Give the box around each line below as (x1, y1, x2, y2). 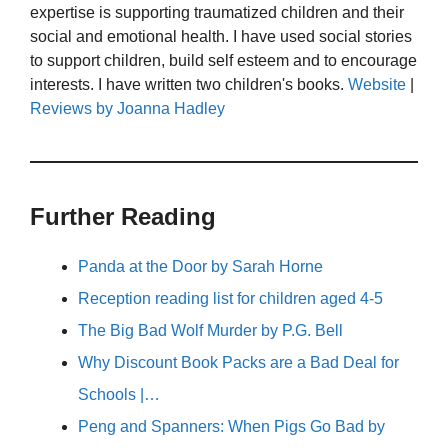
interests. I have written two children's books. (30, 75, 348, 93)
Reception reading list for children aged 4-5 (78, 289, 383, 307)
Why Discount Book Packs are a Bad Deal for (78, 353, 399, 371)
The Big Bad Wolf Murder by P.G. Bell (78, 321, 343, 339)
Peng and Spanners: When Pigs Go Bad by (78, 417, 385, 435)
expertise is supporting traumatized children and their (30, 3, 404, 21)
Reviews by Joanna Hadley (30, 99, 225, 117)
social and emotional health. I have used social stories (30, 27, 412, 45)
